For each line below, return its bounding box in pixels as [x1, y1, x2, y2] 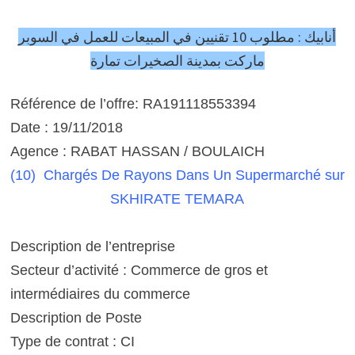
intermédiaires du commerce [10, 286, 194, 302]
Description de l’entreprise [10, 239, 175, 254]
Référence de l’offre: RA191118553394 [10, 96, 256, 112]
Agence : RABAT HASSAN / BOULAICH [10, 143, 265, 159]
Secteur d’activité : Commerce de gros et [10, 262, 268, 278]
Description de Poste [10, 310, 142, 326]
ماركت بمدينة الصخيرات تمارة [90, 52, 265, 70]
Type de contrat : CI [10, 334, 135, 349]
